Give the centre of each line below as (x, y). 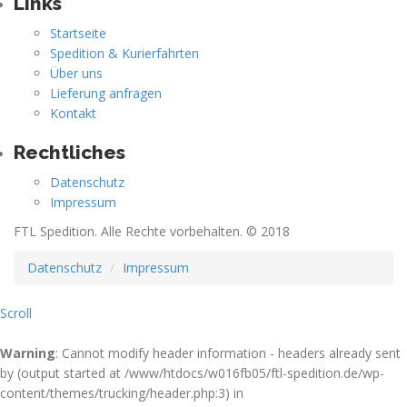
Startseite (78, 34)
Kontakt (73, 114)
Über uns (76, 74)
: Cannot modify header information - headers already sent (228, 353)
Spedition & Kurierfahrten (124, 54)
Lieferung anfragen (106, 94)
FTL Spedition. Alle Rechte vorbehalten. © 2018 (152, 232)
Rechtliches (69, 153)
